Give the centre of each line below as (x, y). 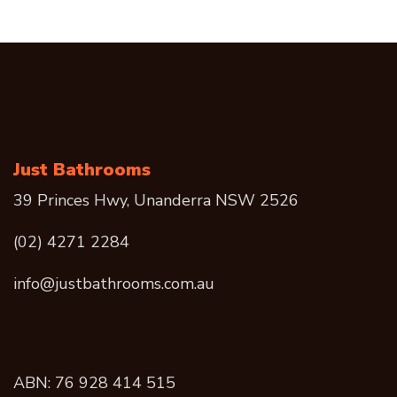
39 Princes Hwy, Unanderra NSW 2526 (156, 200)
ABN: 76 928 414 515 (94, 382)
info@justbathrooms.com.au (114, 283)
